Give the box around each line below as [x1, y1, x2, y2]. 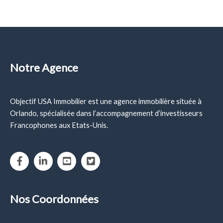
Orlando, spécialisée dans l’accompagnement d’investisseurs [10, 109, 203, 118]
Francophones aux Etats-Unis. [10, 121, 108, 130]
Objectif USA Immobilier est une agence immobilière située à [10, 97, 202, 106]
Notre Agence [10, 61, 78, 75]
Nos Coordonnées [10, 192, 99, 206]
